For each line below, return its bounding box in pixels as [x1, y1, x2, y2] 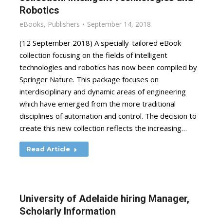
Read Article [26, 145, 70, 153]
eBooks [19, 19, 44, 29]
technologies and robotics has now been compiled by [19, 62, 197, 72]
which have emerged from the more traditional [19, 99, 176, 109]
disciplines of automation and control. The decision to [19, 111, 197, 121]
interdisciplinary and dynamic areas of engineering [19, 87, 186, 96]
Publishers [48, 19, 80, 29]
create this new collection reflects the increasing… [19, 123, 187, 133]
